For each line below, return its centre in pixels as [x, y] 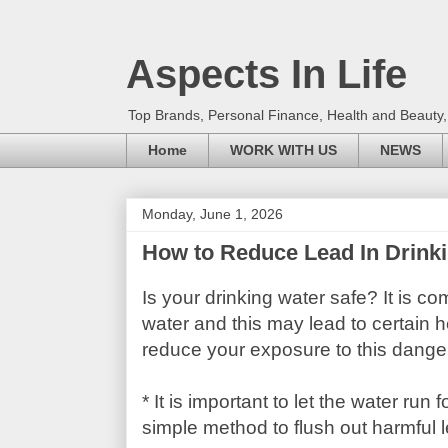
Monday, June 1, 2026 [212, 213]
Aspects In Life [266, 74]
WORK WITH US [283, 150]
